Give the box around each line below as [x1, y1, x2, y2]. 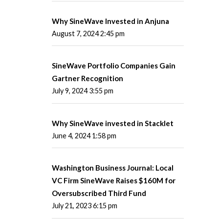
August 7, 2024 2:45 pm [52, 29, 125, 38]
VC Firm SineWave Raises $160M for [52, 176, 175, 185]
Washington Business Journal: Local [52, 163, 174, 173]
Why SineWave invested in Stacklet [52, 118, 174, 128]
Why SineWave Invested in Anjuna [52, 17, 169, 26]
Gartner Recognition [52, 74, 123, 83]
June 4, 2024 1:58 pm [52, 131, 116, 140]
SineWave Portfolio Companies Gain [52, 61, 175, 70]
